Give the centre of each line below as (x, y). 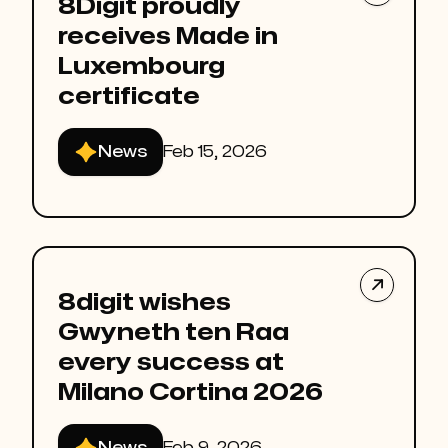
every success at (171, 363)
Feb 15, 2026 (215, 152)
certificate (129, 97)
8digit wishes (144, 303)
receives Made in (168, 37)
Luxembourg (141, 67)
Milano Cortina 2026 (190, 393)
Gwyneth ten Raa (173, 333)
